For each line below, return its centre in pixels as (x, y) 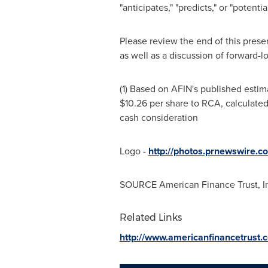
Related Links (150, 217)
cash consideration (159, 118)
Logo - (134, 151)
